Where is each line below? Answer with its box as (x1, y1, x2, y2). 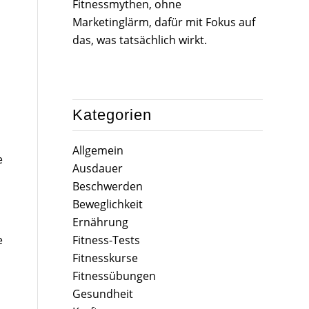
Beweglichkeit (72, 197, 143, 212)
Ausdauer (72, 161, 123, 177)
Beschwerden (72, 179, 143, 195)
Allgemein (72, 143, 124, 159)
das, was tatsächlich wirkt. (72, 32, 208, 48)
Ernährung (72, 215, 129, 230)
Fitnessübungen (72, 268, 157, 284)
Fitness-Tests (72, 232, 141, 248)
